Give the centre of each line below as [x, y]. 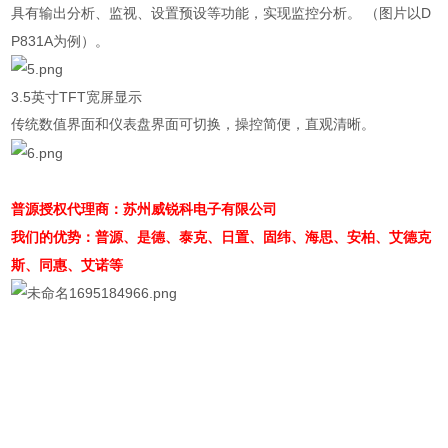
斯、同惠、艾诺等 [67, 265]
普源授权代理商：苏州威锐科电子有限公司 [144, 209]
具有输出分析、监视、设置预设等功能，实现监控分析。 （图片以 [216, 13]
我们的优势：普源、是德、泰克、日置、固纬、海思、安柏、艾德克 [221, 237]
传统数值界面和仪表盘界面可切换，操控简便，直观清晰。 [193, 125]
